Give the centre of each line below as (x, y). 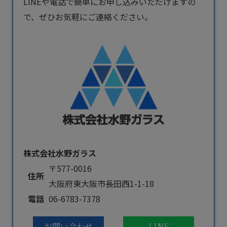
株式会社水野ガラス (60, 153)
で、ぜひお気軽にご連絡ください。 (88, 17)
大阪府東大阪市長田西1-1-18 (101, 183)
